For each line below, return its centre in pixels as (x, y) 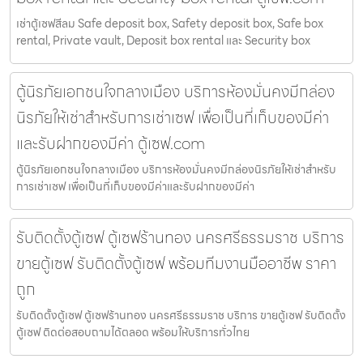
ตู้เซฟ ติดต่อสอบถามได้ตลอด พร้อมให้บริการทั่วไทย (133, 333)
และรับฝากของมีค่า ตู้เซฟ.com (111, 144)
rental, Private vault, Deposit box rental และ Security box (163, 41)
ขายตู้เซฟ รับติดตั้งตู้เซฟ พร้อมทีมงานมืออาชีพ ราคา (176, 264)
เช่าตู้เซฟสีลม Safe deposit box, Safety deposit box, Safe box (170, 24)
